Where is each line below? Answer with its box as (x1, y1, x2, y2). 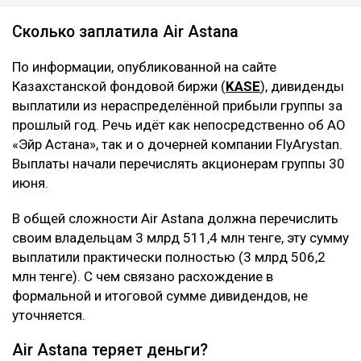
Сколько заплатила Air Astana (12, 22, 239, 41)
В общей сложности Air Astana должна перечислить (12, 210, 338, 226)
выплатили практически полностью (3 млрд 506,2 (12, 248, 326, 265)
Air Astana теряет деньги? (12, 340, 208, 359)
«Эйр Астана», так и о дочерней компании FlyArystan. (12, 135, 342, 152)
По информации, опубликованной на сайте (12, 58, 276, 75)
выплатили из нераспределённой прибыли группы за (12, 97, 342, 114)
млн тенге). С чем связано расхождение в (12, 268, 273, 284)
